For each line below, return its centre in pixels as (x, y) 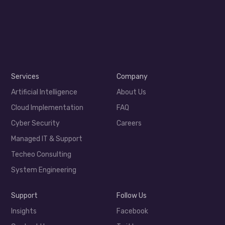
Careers (129, 124)
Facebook (132, 211)
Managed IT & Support (47, 139)
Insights (24, 211)
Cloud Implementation (47, 108)
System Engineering (44, 170)
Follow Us (131, 196)
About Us (131, 92)
